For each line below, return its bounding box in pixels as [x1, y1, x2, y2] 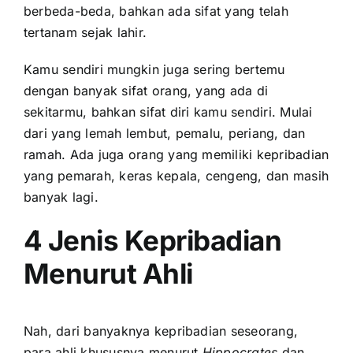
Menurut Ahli [24, 257, 199, 291]
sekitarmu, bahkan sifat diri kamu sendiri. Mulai [24, 104, 313, 121]
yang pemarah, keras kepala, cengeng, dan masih [24, 168, 329, 184]
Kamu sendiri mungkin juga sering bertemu [24, 61, 285, 78]
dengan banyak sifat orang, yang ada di [24, 83, 269, 99]
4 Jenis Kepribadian [24, 224, 282, 258]
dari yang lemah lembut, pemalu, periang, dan [24, 125, 306, 142]
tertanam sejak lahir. [24, 24, 151, 41]
